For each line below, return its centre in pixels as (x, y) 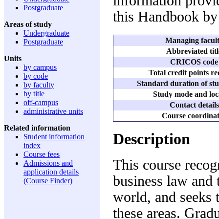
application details (51, 172)
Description (152, 139)
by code (36, 76)
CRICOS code (194, 62)
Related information (37, 128)
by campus (40, 67)
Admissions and (48, 163)
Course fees (42, 154)
